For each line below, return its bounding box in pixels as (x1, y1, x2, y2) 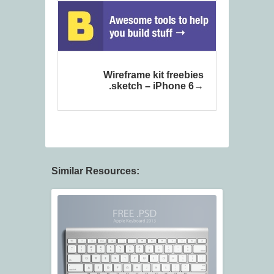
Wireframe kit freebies (103, 70, 204, 81)
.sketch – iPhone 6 (109, 81, 194, 92)
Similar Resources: (51, 166, 139, 177)
